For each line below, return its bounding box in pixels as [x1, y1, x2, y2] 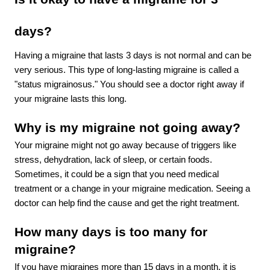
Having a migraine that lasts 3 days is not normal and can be [14, 50, 251, 60]
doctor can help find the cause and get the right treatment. [14, 198, 239, 208]
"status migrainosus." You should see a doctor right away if [14, 79, 244, 89]
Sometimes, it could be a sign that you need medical [14, 169, 219, 179]
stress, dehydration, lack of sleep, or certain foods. [14, 154, 212, 165]
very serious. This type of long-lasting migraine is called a [14, 64, 239, 75]
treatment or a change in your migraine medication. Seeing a [14, 183, 250, 193]
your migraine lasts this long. [14, 93, 127, 104]
